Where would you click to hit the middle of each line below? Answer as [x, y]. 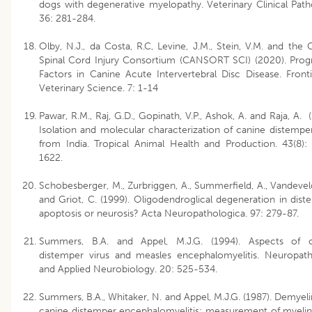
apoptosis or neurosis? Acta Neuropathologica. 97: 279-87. [169, 213]
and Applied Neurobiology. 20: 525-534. [130, 269]
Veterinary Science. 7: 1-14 [99, 88]
